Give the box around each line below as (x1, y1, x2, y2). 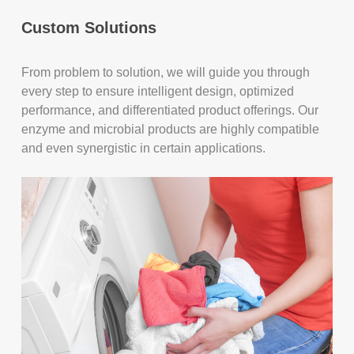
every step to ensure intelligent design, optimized (21, 84, 295, 98)
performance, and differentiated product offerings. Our (21, 103, 319, 117)
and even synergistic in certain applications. (21, 141, 266, 155)
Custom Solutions (21, 18, 157, 36)
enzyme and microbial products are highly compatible (21, 122, 320, 136)
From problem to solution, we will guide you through (21, 65, 311, 79)
